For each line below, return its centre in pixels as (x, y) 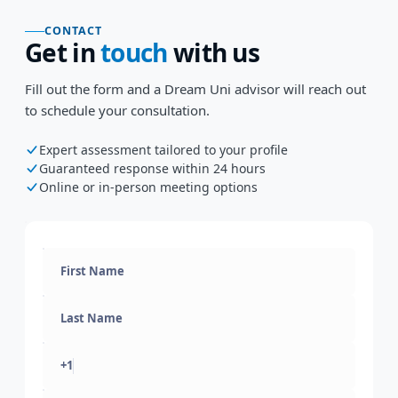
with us (214, 52)
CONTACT (73, 31)
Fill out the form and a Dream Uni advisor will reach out (195, 89)
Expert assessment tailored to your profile (163, 150)
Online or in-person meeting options (148, 187)
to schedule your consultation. (117, 110)
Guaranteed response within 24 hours (152, 168)
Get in (63, 52)
